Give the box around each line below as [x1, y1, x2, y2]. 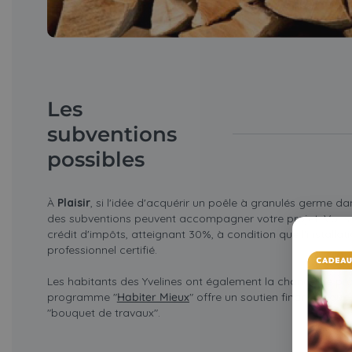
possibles [46, 146, 145, 172]
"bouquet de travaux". [46, 306, 160, 321]
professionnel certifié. [46, 243, 157, 258]
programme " [46, 290, 117, 305]
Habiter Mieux [116, 290, 189, 305]
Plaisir [57, 196, 90, 211]
